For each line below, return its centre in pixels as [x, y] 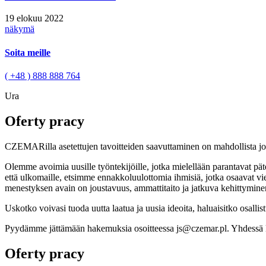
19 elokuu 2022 [34, 18]
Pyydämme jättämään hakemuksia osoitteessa [91, 228]
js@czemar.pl [202, 228]
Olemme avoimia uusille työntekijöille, [78, 166]
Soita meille [28, 52]
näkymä [20, 29]
